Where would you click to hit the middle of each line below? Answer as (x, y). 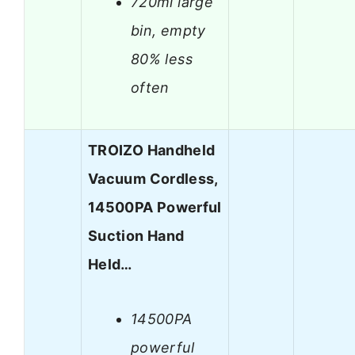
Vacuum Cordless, (153, 179)
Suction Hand (136, 236)
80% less (162, 59)
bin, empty (168, 30)
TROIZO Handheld (152, 151)
